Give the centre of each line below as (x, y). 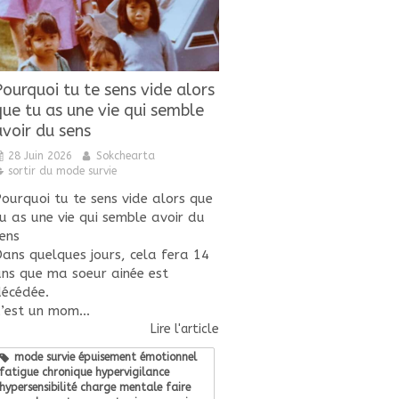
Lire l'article (185, 329)
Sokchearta (126, 155)
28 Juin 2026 (40, 155)
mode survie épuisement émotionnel (106, 357)
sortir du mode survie (62, 171)
